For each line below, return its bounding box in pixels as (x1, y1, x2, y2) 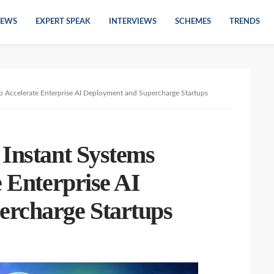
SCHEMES (175, 18, 211, 26)
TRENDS (229, 18, 260, 26)
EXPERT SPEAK (35, 18, 91, 26)
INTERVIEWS (109, 18, 157, 26)
